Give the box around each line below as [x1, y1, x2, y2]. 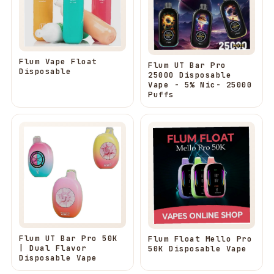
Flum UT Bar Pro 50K [19, 232, 118, 243]
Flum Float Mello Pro [148, 233, 252, 244]
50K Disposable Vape [148, 243, 247, 254]
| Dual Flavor [19, 242, 87, 253]
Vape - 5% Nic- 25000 [148, 79, 252, 90]
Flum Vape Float [19, 56, 97, 67]
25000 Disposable [148, 69, 231, 80]
